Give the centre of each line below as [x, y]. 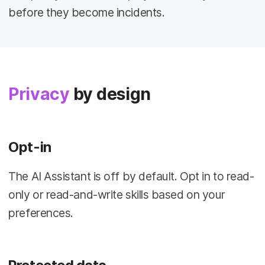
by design [110, 94]
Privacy [39, 94]
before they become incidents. [87, 12]
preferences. [41, 213]
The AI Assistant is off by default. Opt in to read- [131, 177]
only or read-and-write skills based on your [117, 195]
